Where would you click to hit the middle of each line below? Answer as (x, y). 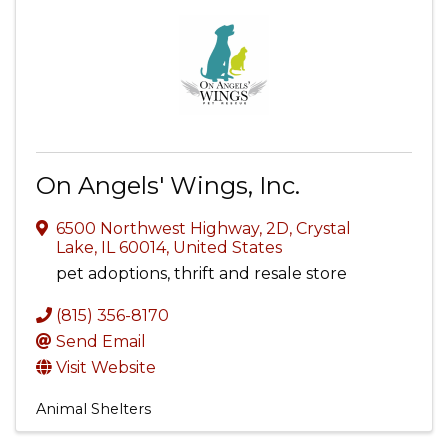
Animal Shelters (93, 409)
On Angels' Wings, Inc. (168, 185)
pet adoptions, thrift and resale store (201, 273)
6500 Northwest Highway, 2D (172, 228)
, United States (224, 247)
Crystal (323, 228)
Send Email (101, 341)
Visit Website (106, 367)
